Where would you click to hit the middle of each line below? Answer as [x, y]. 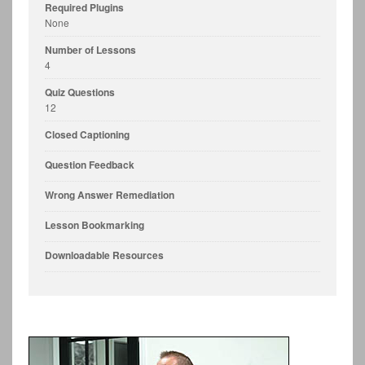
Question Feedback [90, 164]
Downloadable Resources [104, 255]
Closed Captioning [87, 134]
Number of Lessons [90, 49]
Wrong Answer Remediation [110, 194]
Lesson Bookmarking [95, 224]
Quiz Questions [80, 92]
